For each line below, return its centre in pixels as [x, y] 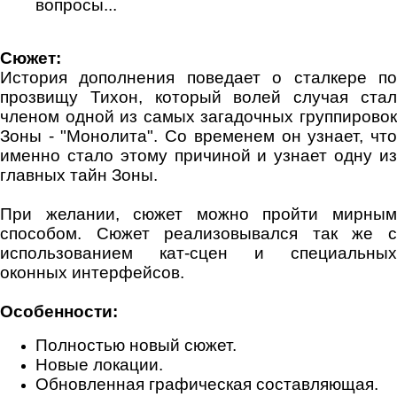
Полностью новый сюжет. [136, 345]
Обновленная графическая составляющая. [207, 384]
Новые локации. [99, 364]
